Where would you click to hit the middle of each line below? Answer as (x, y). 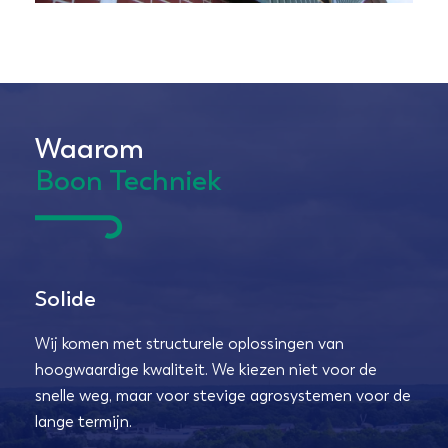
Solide (65, 298)
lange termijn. (83, 421)
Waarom (89, 148)
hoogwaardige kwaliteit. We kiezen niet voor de (206, 369)
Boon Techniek (128, 180)
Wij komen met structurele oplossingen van (189, 343)
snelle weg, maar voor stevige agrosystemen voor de (223, 395)
